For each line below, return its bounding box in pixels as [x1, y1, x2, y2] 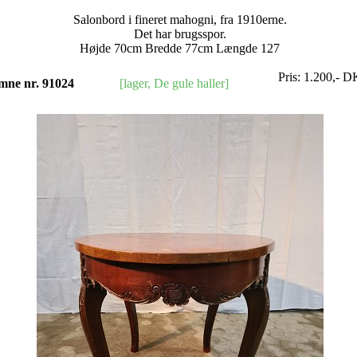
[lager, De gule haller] [120, 76, 229, 90]
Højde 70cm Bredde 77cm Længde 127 [80, 41, 280, 55]
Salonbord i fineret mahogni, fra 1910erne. [73, 13, 287, 26]
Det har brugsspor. [133, 27, 226, 41]
